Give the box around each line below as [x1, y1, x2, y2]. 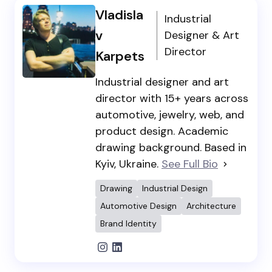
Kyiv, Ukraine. [95, 156, 161, 171]
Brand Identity [100, 217, 157, 229]
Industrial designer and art [95, 74, 229, 89]
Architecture [186, 200, 236, 211]
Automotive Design [100, 200, 177, 211]
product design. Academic [95, 123, 228, 138]
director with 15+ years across [95, 90, 248, 106]
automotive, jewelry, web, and [95, 107, 244, 122]
